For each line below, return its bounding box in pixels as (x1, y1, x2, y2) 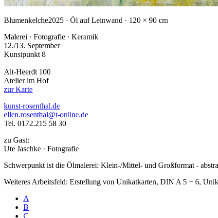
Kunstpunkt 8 (4, 50, 46, 58)
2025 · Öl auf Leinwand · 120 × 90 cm (48, 16, 168, 24)
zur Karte (4, 85, 33, 93)
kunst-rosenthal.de (4, 101, 60, 110)
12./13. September (4, 41, 60, 50)
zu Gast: (4, 135, 29, 144)
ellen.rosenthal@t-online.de (4, 110, 88, 119)
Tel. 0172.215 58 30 (4, 119, 66, 127)
